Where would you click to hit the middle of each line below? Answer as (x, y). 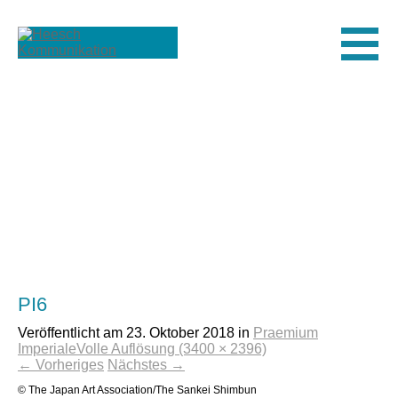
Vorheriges (68, 365)
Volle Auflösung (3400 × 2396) (171, 349)
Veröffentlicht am (72, 333)
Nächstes (139, 365)
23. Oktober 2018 (180, 333)
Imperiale (47, 349)
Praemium (286, 333)
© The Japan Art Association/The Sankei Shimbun (137, 390)
